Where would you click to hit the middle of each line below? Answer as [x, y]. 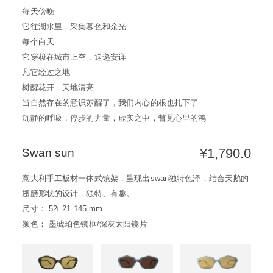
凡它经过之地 [46, 72]
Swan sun [48, 153]
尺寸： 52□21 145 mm [62, 209]
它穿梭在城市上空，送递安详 [74, 57]
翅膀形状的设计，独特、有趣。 [78, 194]
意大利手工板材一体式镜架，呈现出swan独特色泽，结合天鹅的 [136, 179]
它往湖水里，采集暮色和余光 [74, 26]
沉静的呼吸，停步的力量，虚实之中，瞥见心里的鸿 [114, 118]
